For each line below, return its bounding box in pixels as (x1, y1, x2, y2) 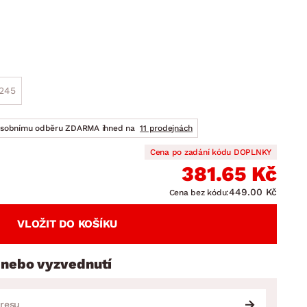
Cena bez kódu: (169, 188, 229, 197)
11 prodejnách (140, 123, 193, 133)
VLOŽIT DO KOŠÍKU (17, 217, 117, 230)
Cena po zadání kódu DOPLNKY (149, 147, 271, 157)
